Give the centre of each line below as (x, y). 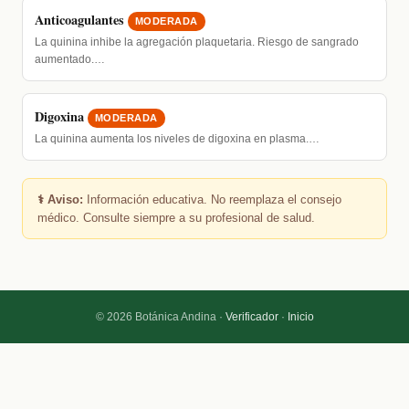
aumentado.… (69, 60)
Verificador (252, 316)
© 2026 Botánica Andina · (160, 316)
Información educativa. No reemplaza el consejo (212, 199)
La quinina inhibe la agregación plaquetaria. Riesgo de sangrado (196, 42)
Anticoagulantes (79, 20)
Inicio (300, 316)
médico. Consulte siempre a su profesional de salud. (176, 217)
